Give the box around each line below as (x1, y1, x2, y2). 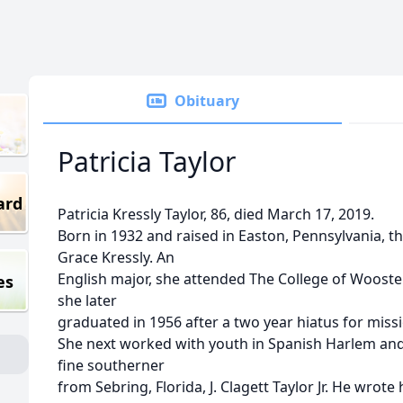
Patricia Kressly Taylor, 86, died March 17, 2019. (58, 204, 374, 224)
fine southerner (58, 355, 165, 375)
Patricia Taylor (58, 143, 236, 180)
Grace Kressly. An (58, 247, 175, 267)
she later (58, 291, 117, 310)
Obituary (175, 91, 239, 111)
